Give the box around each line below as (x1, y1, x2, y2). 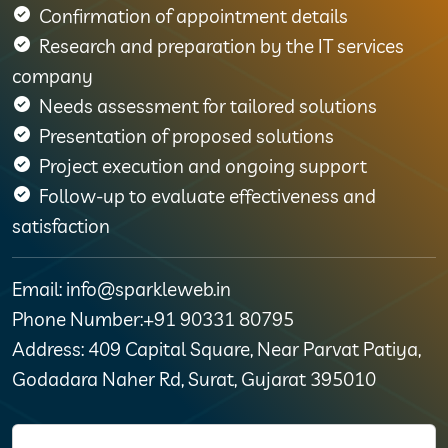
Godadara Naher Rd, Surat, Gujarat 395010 (12, 366, 376, 391)
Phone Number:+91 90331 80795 (12, 306, 294, 331)
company (12, 63, 93, 88)
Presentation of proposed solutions (39, 123, 334, 148)
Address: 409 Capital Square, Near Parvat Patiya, (12, 336, 421, 361)
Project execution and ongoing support (39, 153, 367, 178)
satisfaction (12, 213, 110, 238)
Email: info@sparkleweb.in (12, 276, 231, 301)
